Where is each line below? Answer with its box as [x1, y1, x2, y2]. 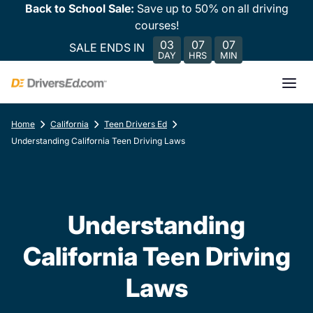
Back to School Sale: [24, 1, 137, 15]
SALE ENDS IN [69, 40, 145, 54]
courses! [134, 18, 179, 32]
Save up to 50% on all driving [136, 1, 289, 15]
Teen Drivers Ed [104, 119, 167, 129]
